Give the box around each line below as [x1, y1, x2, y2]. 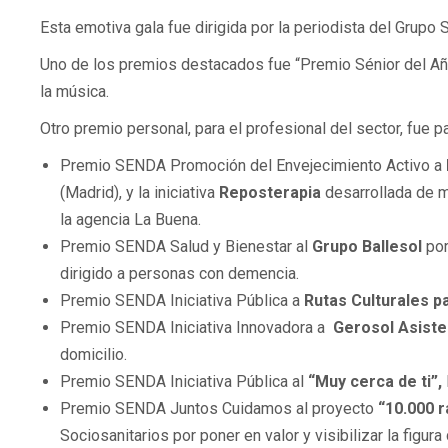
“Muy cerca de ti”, [308, 372, 446, 392]
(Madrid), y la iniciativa [60, 183, 219, 203]
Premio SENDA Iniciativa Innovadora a [60, 318, 333, 338]
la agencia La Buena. [60, 210, 201, 230]
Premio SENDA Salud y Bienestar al [60, 237, 312, 257]
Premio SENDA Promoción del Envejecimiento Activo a [60, 156, 446, 176]
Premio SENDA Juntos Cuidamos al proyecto [60, 399, 378, 419]
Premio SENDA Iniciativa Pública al [60, 372, 308, 392]
